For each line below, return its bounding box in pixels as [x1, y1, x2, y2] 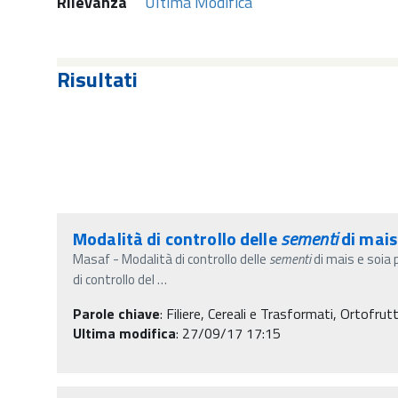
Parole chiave [73, 302, 160, 324]
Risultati [57, 62, 138, 95]
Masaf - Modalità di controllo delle [73, 248, 269, 269]
